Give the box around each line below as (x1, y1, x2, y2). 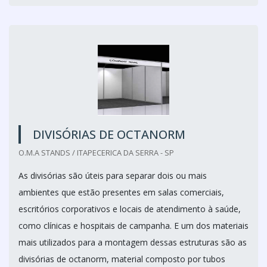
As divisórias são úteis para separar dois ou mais (18, 170, 207, 181)
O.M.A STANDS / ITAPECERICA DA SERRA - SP (18, 147, 174, 158)
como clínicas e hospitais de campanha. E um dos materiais (18, 220, 249, 231)
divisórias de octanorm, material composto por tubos (18, 253, 225, 265)
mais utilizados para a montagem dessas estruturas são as (18, 237, 247, 248)
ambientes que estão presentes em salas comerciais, (18, 187, 224, 198)
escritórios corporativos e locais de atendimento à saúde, (18, 203, 241, 215)
